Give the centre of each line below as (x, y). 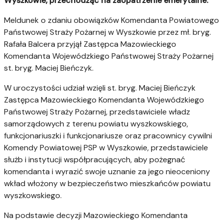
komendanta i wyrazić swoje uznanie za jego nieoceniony (107, 172)
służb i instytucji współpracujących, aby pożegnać (95, 160)
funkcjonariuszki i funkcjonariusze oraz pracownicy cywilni (108, 136)
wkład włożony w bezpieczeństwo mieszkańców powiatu (107, 184)
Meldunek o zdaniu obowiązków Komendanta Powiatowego (111, 20)
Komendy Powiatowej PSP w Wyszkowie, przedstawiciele (106, 148)
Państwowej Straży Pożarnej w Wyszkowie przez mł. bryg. (108, 32)
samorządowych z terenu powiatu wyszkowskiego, (96, 124)
